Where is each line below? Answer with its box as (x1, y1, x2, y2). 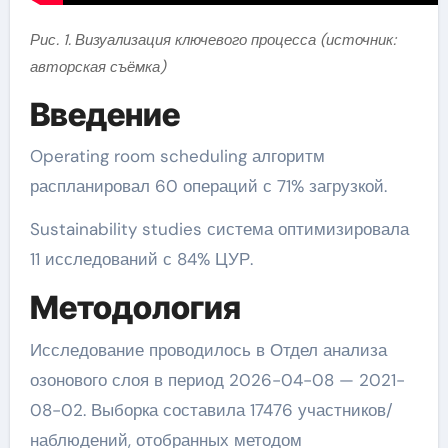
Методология (29, 288, 241, 328)
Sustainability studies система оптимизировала (29, 218, 409, 241)
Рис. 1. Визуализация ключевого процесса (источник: (29, 29, 396, 50)
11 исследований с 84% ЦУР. (29, 248, 253, 271)
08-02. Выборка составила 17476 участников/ (29, 398, 393, 421)
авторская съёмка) (29, 56, 166, 77)
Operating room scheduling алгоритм (29, 145, 325, 168)
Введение (29, 94, 180, 134)
